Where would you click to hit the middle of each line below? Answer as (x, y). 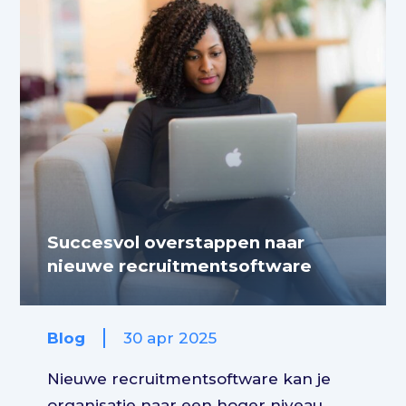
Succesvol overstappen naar (176, 242)
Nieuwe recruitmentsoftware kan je (189, 378)
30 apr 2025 (170, 338)
